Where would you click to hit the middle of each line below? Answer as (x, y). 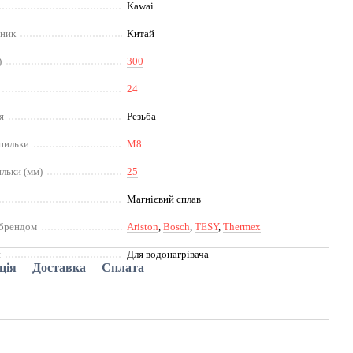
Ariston (143, 227)
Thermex (242, 227)
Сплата (123, 268)
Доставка (59, 268)
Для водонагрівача (168, 254)
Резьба (142, 116)
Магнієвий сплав (164, 199)
